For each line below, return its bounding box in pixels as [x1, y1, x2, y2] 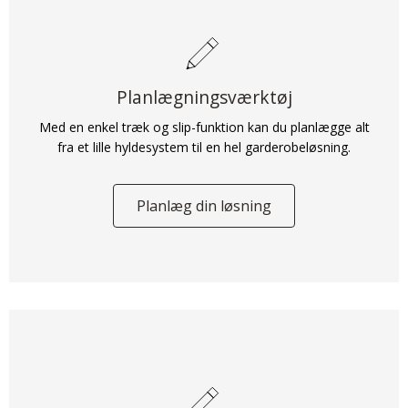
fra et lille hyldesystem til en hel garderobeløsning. [57, 138, 351, 156]
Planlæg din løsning [137, 195, 271, 216]
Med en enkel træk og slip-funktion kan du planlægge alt [38, 117, 370, 136]
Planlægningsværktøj [116, 84, 292, 109]
